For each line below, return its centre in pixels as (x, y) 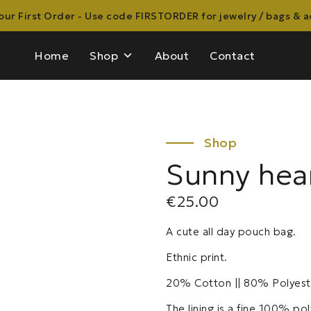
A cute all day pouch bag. (231, 232)
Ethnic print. (197, 257)
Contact (233, 56)
